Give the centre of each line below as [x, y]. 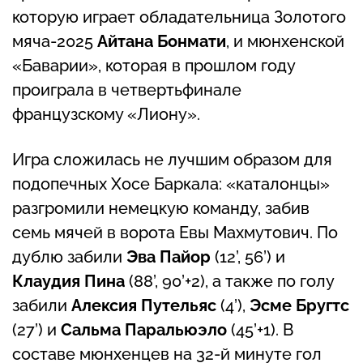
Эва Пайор [169, 256]
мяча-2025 [55, 41]
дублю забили [69, 256]
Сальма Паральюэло [144, 329]
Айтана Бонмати [162, 41]
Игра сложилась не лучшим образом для [172, 159]
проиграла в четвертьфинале [127, 90]
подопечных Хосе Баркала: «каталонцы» [171, 184]
